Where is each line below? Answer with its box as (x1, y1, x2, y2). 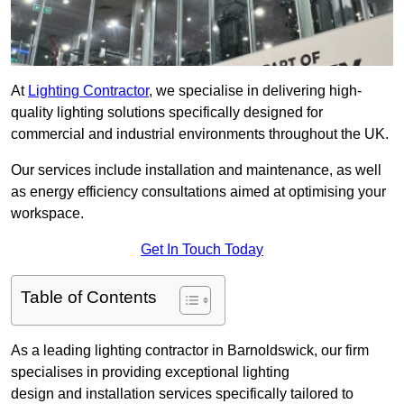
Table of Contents (21, 288, 157, 308)
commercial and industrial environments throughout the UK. (11, 126, 389, 142)
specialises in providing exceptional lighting (11, 364, 289, 381)
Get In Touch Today (141, 242, 263, 258)
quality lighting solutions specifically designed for (11, 105, 323, 121)
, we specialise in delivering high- (149, 83, 362, 99)
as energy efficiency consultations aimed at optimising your (11, 184, 386, 200)
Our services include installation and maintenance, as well (11, 162, 381, 179)
